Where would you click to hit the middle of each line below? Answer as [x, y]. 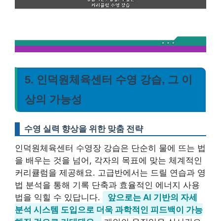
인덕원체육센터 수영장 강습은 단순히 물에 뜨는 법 [110, 148]
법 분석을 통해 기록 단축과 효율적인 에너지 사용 [107, 185]
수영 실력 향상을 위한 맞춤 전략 [84, 129]
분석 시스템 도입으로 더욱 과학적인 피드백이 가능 [109, 209]
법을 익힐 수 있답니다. [59, 197]
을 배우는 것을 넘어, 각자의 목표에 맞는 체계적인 [109, 160]
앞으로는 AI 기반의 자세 [152, 197]
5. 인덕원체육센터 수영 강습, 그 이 [109, 79]
